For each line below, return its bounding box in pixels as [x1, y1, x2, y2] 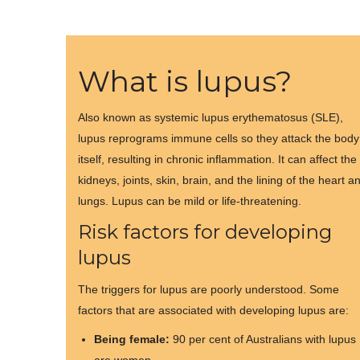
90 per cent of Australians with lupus [170, 333, 356, 346]
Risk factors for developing [78, 220, 332, 243]
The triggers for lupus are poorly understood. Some [78, 283, 339, 296]
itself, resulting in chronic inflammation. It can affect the [78, 153, 357, 166]
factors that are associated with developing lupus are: [78, 304, 349, 317]
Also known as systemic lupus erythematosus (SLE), [78, 111, 343, 124]
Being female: [94, 333, 170, 346]
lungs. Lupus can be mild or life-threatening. [78, 194, 301, 207]
